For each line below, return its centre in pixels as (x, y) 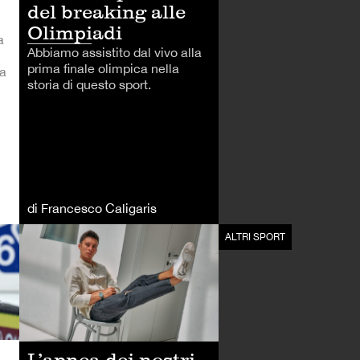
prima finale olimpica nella (103, 68)
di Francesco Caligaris (92, 209)
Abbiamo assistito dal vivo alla (115, 52)
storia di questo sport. (89, 84)
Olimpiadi (75, 32)
